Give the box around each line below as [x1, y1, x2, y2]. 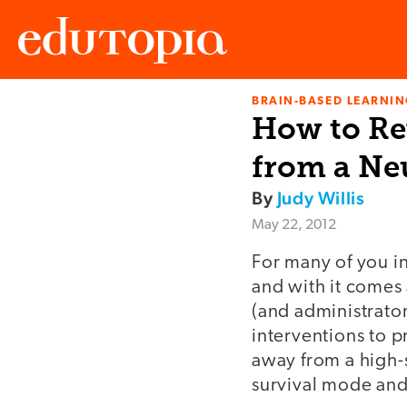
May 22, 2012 [252, 218, 336, 233]
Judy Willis [276, 187, 365, 210]
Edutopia [18, 111, 69, 125]
